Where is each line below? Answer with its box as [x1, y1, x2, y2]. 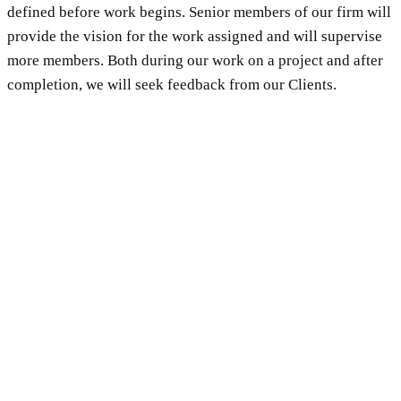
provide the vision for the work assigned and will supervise [7, 27, 382, 45]
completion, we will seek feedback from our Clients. [7, 75, 337, 93]
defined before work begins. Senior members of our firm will [7, 3, 391, 21]
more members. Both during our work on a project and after [7, 51, 383, 69]
